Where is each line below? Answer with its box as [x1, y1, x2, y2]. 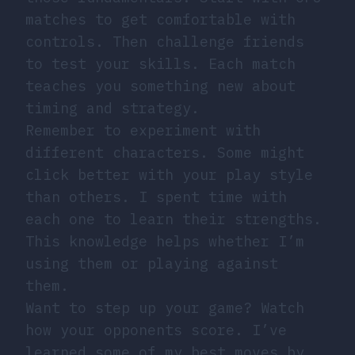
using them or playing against [25, 254, 278, 273]
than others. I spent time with [25, 188, 287, 207]
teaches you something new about [25, 77, 296, 96]
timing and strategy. [25, 99, 200, 118]
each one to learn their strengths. [25, 210, 322, 229]
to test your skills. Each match [25, 55, 296, 74]
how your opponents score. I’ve [25, 321, 287, 340]
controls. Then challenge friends [25, 32, 304, 52]
